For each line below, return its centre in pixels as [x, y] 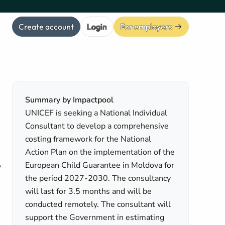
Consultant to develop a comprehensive [97, 126]
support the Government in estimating [95, 217]
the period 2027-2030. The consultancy [98, 178]
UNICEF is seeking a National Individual [96, 113]
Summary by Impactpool [70, 100]
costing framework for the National [88, 139]
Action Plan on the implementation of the [100, 152]
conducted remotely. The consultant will [98, 204]
